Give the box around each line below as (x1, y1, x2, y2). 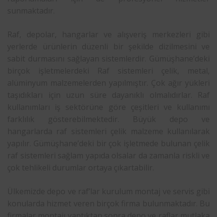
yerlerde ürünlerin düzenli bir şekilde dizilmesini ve (7, 41, 210, 52)
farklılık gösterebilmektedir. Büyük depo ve (7, 113, 210, 124)
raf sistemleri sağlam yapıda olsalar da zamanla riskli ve (7, 150, 210, 161)
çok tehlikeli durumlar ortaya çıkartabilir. (7, 162, 154, 173)
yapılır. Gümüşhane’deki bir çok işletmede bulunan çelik (7, 138, 210, 149)
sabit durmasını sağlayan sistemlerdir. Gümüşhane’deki (7, 53, 210, 64)
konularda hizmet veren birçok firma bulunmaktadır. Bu (7, 198, 210, 209)
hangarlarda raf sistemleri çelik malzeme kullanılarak (7, 125, 210, 137)
